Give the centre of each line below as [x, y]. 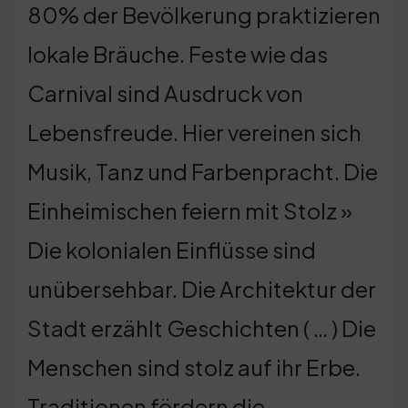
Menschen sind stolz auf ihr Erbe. [194, 367]
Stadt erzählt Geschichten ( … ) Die [202, 327]
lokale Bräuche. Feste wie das [178, 53]
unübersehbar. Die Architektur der [202, 288]
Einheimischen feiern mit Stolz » [190, 210]
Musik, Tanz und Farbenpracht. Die [203, 171]
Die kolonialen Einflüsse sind [172, 249]
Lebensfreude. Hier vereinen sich [194, 132]
